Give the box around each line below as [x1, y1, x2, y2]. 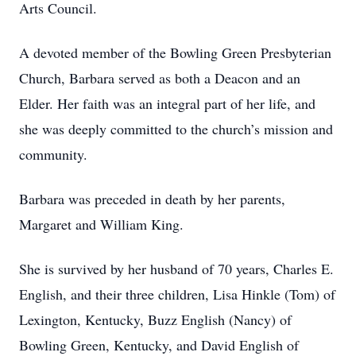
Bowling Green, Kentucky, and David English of [19, 335, 299, 354]
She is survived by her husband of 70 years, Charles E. [19, 259, 334, 278]
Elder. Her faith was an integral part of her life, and [19, 94, 315, 113]
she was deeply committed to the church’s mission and [19, 119, 333, 138]
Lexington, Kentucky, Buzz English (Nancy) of [19, 310, 292, 329]
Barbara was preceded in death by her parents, [19, 189, 285, 208]
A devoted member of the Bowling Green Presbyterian [19, 43, 331, 62]
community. [19, 145, 87, 164]
